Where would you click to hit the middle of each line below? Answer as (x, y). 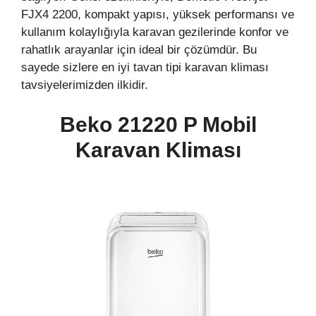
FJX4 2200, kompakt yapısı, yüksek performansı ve (158, 15)
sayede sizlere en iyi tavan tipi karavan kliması (145, 68)
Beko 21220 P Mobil (158, 124)
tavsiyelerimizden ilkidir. (85, 85)
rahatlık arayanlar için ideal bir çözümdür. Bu (139, 50)
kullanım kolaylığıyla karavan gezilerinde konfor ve (155, 32)
